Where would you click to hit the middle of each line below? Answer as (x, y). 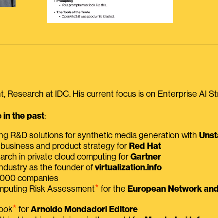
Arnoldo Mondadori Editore (84, 209)
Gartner (146, 157)
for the (113, 189)
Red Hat (145, 146)
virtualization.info (128, 168)
